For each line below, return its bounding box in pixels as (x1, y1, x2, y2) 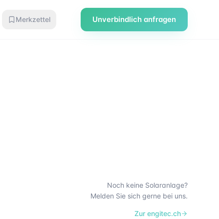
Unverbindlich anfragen (92, 15, 176, 24)
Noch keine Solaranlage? (107, 181, 188, 189)
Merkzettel (16, 15, 50, 23)
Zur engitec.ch (134, 209, 181, 218)
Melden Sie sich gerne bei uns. (90, 192, 188, 200)
